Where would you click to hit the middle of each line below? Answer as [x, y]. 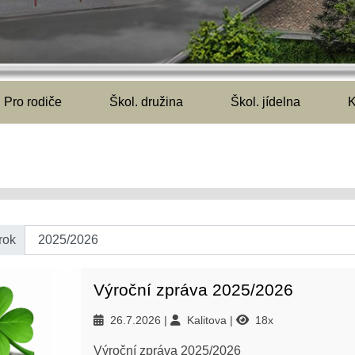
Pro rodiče [33, 102]
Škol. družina [146, 102]
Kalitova [208, 320]
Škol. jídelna [265, 102]
